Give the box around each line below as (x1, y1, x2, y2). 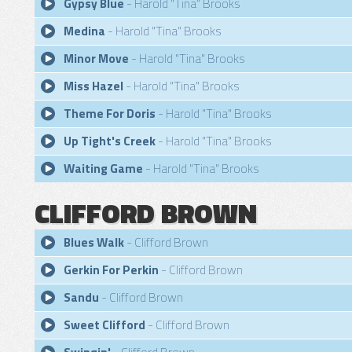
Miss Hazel (64, 77, 123, 95)
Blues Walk (64, 233, 124, 251)
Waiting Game (64, 159, 143, 178)
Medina (64, 22, 105, 40)
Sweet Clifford (64, 316, 145, 334)
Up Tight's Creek (64, 132, 156, 150)
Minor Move (64, 49, 129, 68)
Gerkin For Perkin (64, 261, 159, 279)
